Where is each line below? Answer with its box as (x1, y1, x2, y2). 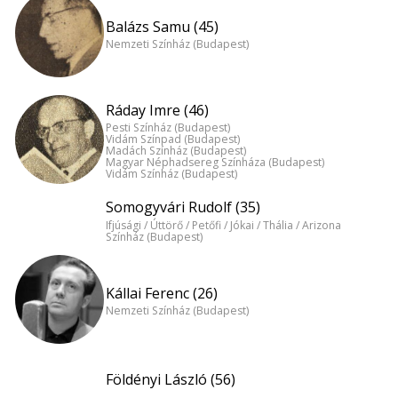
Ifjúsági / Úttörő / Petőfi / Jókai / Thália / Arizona (106, 217, 341, 233)
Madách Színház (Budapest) (106, 143, 246, 159)
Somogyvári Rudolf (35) (106, 197, 260, 218)
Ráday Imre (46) (106, 99, 209, 120)
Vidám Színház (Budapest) (106, 166, 237, 182)
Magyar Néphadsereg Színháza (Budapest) (106, 155, 324, 171)
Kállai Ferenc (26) (106, 283, 218, 303)
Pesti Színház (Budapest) (106, 120, 230, 136)
